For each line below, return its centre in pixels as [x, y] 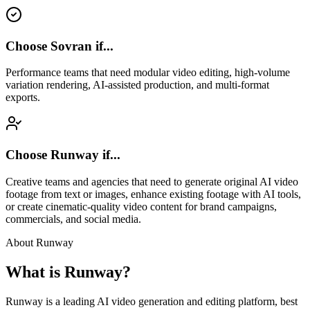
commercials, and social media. [73, 219]
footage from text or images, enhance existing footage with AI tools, [153, 194]
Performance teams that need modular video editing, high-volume [148, 73]
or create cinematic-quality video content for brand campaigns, [141, 206]
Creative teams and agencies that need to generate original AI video [152, 181]
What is [35, 272]
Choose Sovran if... [60, 46]
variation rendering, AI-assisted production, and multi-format [137, 85]
